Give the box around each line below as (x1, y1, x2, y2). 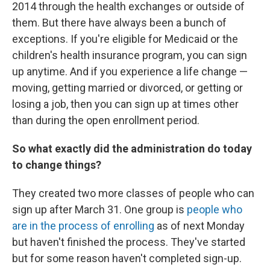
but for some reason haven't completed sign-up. (12, 251, 242, 265)
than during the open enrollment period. (12, 113, 199, 127)
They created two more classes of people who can (12, 186, 254, 199)
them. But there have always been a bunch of (12, 16, 227, 29)
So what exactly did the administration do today (12, 142, 252, 155)
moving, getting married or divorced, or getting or (12, 81, 243, 94)
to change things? (12, 158, 101, 171)
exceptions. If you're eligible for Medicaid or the (12, 32, 238, 45)
